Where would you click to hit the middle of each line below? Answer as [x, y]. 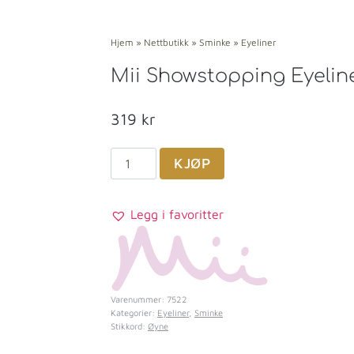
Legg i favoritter [177, 215]
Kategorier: [134, 312]
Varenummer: [139, 299]
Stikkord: [129, 326]
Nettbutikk [166, 43]
